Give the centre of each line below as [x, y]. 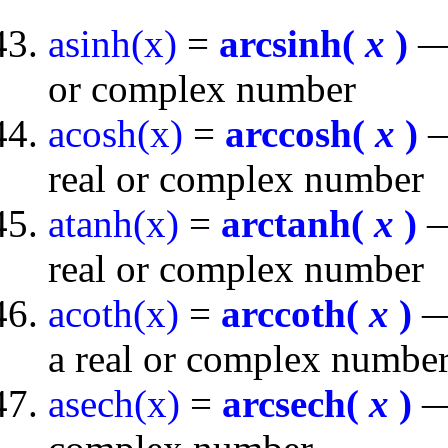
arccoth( [295, 313]
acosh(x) [115, 133]
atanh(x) [113, 223]
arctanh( [297, 223]
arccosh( [300, 133]
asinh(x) [112, 43]
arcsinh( [292, 43]
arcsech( [295, 403]
